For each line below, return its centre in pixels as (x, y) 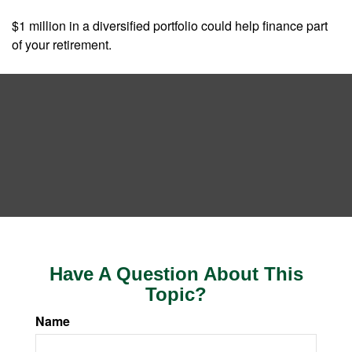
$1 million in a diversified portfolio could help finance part (170, 26)
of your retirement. (62, 44)
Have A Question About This (176, 274)
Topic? (176, 294)
